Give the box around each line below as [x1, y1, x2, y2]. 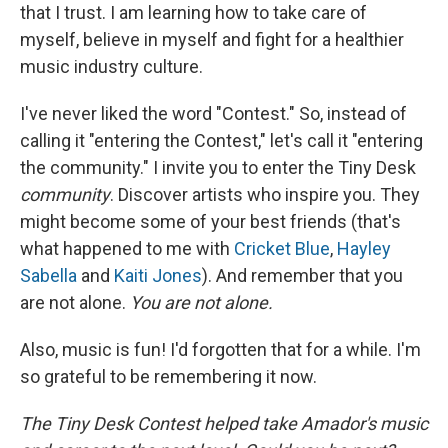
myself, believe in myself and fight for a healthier [20, 29, 404, 51]
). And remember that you [202, 265, 403, 287]
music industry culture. [20, 56, 203, 78]
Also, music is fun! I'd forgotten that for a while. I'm [20, 339, 421, 361]
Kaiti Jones [114, 265, 202, 287]
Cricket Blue [234, 238, 330, 260]
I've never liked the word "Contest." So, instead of [20, 103, 407, 125]
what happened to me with [20, 238, 234, 260]
